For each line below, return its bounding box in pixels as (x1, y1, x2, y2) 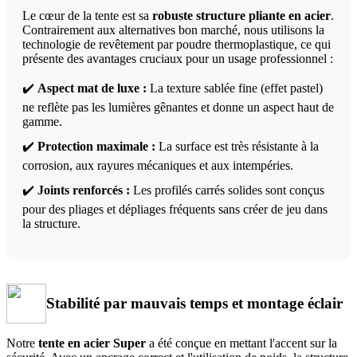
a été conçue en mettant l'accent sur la (146, 335, 337, 350)
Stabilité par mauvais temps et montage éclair (46, 294, 343, 312)
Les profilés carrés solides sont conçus (130, 182, 324, 197)
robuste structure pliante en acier (152, 8, 331, 22)
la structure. (22, 216, 80, 230)
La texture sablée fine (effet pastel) (147, 80, 323, 95)
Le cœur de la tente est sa (22, 8, 152, 22)
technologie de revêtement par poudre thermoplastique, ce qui (22, 37, 331, 51)
